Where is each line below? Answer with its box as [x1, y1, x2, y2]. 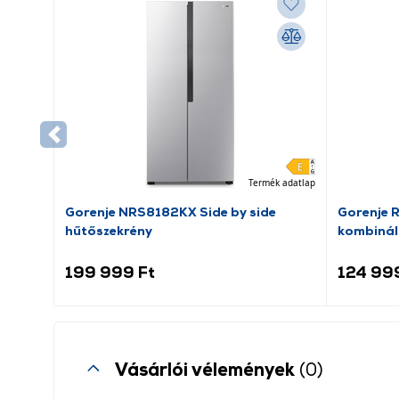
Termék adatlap [248, 175, 315, 189]
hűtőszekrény [65, 222, 152, 238]
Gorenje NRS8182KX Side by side [65, 203, 276, 219]
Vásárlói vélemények [115, 357, 299, 379]
